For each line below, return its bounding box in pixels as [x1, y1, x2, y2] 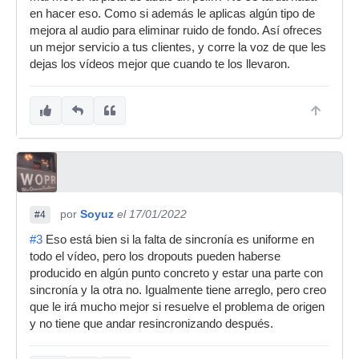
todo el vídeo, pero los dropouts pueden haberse [30, 250, 280, 263]
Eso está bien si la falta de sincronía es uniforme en [42, 233, 314, 246]
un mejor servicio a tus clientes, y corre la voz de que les [30, 41, 326, 54]
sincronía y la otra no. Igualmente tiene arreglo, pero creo [30, 284, 326, 296]
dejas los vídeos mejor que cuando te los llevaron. [30, 58, 290, 71]
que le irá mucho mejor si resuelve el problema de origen [30, 301, 325, 313]
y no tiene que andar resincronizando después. [30, 317, 273, 330]
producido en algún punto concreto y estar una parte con [30, 267, 323, 280]
